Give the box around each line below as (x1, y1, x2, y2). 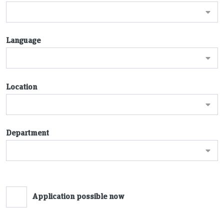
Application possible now (32, 190, 124, 201)
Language (6, 34, 40, 45)
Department (6, 127, 49, 138)
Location (6, 80, 37, 91)
